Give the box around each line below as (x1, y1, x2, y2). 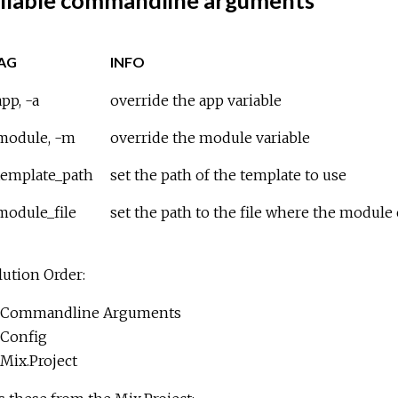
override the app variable (109, 92, 282, 110)
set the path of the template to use (109, 166, 346, 185)
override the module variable (109, 129, 310, 147)
